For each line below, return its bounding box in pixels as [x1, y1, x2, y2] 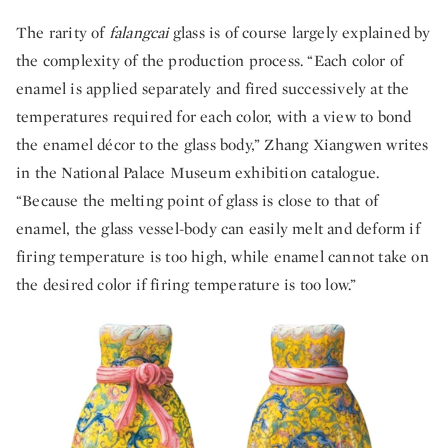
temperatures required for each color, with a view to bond [16, 105, 412, 127]
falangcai [108, 21, 169, 43]
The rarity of [16, 21, 109, 43]
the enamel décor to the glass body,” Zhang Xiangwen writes [16, 133, 429, 155]
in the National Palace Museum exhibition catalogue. [16, 161, 380, 183]
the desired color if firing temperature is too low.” [16, 273, 357, 295]
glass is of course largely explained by [168, 21, 431, 43]
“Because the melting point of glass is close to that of [16, 189, 379, 211]
